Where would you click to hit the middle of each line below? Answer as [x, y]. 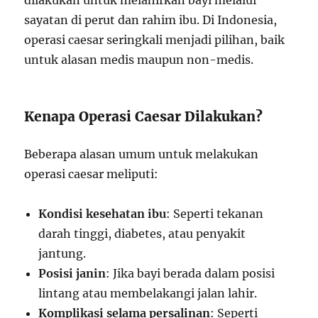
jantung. [62, 253]
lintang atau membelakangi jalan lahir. [148, 293]
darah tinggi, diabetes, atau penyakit [142, 234]
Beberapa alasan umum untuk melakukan [142, 154]
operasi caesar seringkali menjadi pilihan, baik [155, 40]
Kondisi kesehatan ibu [103, 214]
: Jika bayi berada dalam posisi [191, 273]
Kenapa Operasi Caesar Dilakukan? [144, 116]
